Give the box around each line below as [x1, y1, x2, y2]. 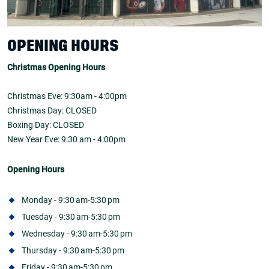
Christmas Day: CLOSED [7, 106, 97, 116]
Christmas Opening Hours [7, 62, 105, 73]
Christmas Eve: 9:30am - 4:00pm [7, 91, 127, 101]
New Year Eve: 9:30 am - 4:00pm [7, 134, 125, 145]
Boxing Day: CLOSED [7, 120, 84, 130]
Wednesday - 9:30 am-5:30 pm [22, 228, 132, 238]
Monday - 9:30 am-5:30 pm [22, 195, 119, 205]
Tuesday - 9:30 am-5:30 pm [22, 211, 120, 222]
